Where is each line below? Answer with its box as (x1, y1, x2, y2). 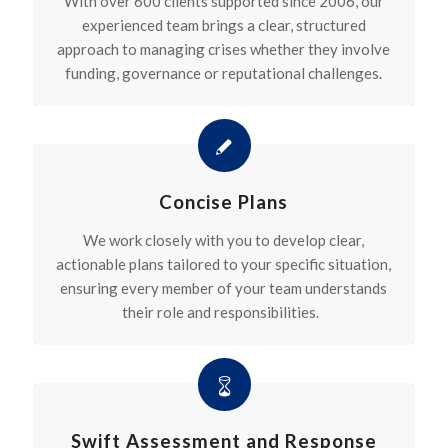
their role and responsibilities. (122, 303, 320, 321)
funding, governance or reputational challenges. (65, 64, 383, 82)
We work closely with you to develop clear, (83, 231, 365, 249)
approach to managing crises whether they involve (57, 40, 391, 58)
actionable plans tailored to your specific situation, (56, 255, 392, 273)
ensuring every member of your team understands (60, 279, 388, 297)
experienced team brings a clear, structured (81, 16, 366, 34)
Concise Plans (159, 190, 289, 213)
